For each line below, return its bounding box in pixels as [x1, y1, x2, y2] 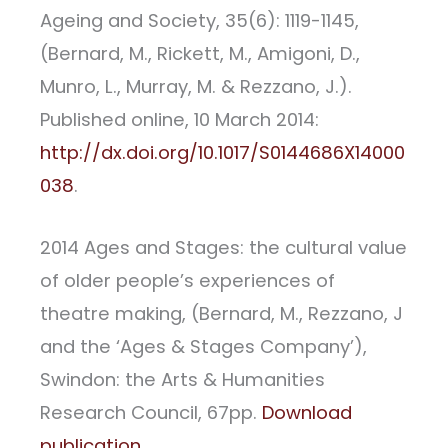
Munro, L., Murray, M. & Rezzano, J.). [40, 73, 352, 99]
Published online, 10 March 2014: [40, 106, 319, 132]
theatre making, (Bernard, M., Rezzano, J [40, 300, 403, 326]
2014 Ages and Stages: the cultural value [40, 234, 407, 260]
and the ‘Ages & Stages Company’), [40, 333, 367, 359]
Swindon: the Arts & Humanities [40, 366, 325, 392]
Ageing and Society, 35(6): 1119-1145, [40, 7, 359, 33]
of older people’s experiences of [40, 267, 335, 293]
